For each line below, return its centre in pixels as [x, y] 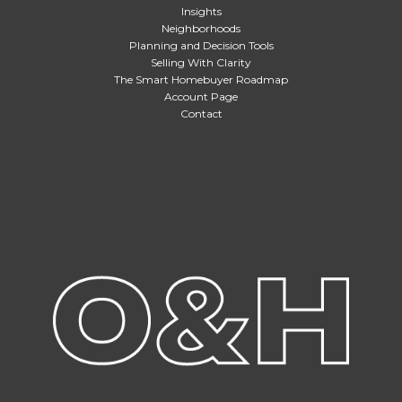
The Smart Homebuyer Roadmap [201, 80]
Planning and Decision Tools [201, 46]
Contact [201, 114]
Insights [201, 12]
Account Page [201, 97]
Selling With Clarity [201, 63]
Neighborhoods [201, 29]
